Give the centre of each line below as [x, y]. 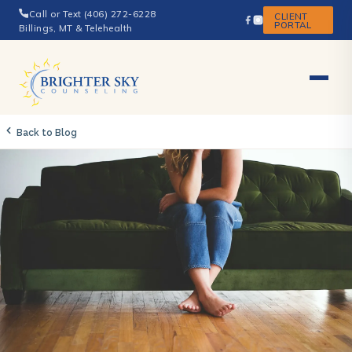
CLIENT [291, 16]
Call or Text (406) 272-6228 [93, 13]
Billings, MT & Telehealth [76, 27]
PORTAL [293, 24]
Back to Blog [46, 133]
